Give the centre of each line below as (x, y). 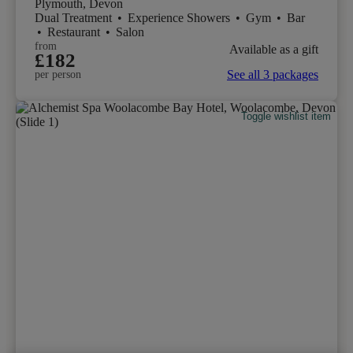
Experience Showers (180, 17)
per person (58, 74)
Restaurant (75, 32)
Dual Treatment (75, 17)
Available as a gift (274, 50)
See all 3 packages (273, 74)
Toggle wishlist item (286, 117)
